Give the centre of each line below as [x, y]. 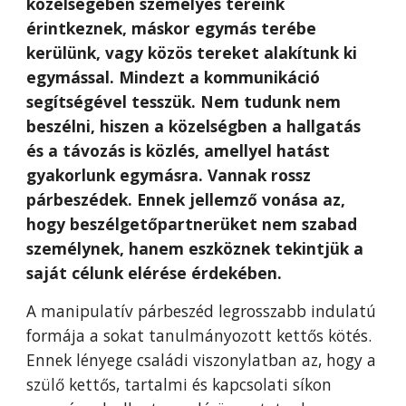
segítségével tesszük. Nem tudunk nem [184, 101]
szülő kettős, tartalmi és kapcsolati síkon [179, 384]
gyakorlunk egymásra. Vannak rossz [169, 175]
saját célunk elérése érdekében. [155, 273]
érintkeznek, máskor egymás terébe [172, 28]
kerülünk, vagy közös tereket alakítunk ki [192, 53]
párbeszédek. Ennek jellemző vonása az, [186, 199]
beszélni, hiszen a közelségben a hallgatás [194, 126]
